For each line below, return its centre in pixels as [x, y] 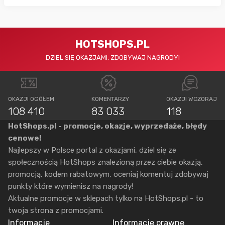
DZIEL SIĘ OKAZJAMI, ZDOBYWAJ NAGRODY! [113, 57]
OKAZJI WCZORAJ [192, 99]
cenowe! [25, 138]
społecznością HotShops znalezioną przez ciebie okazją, [105, 162]
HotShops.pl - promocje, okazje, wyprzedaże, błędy [107, 126]
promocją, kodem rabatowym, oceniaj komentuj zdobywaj [108, 174]
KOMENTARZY [110, 99]
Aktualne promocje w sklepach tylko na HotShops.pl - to [106, 198]
